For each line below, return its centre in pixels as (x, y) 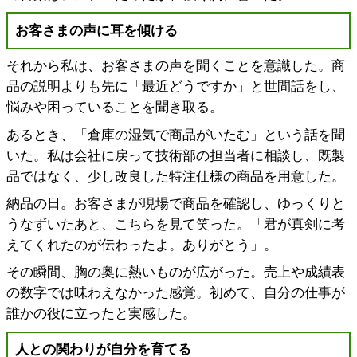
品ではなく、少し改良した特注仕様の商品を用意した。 (176, 176)
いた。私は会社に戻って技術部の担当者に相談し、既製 (176, 155)
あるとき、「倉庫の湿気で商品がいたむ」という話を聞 (176, 135)
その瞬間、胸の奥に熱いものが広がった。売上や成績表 (176, 273)
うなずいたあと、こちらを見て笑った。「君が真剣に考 (176, 225)
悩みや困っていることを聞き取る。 (115, 108)
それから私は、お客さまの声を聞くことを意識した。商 (176, 66)
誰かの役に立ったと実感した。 (102, 314)
